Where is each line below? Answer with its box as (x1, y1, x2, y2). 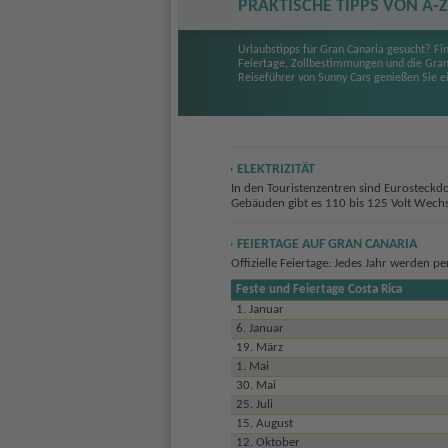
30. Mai (235, 378, 276, 392)
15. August (235, 416, 293, 430)
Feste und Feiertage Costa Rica (235, 282, 402, 296)
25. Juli (235, 397, 273, 411)
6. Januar (235, 321, 284, 335)
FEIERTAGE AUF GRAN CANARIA (236, 236, 417, 252)
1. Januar (235, 302, 284, 316)
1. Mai (235, 359, 269, 373)
